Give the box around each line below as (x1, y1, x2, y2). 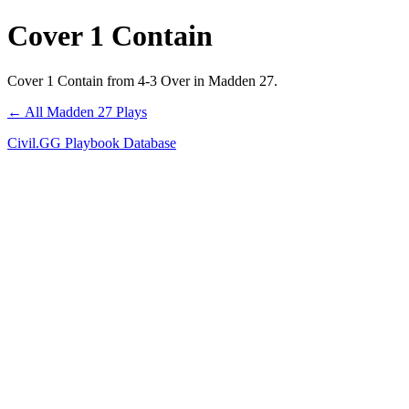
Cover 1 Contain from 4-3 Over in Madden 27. (7, 72, 278, 89)
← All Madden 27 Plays (7, 103, 147, 120)
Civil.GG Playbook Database (7, 134, 176, 151)
